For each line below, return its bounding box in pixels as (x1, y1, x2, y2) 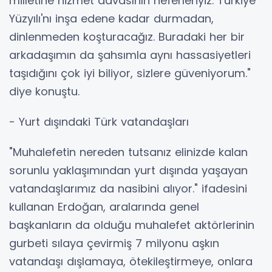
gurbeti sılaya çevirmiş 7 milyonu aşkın (9, 235, 219, 251)
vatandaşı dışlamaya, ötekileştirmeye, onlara (9, 253, 253, 269)
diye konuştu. (9, 83, 80, 99)
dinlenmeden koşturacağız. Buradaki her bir (9, 29, 245, 44)
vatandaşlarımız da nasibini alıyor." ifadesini (9, 180, 247, 196)
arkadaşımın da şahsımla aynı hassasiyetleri (9, 47, 251, 63)
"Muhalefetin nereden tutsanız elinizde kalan (9, 144, 248, 160)
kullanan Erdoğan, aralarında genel (9, 199, 199, 214)
